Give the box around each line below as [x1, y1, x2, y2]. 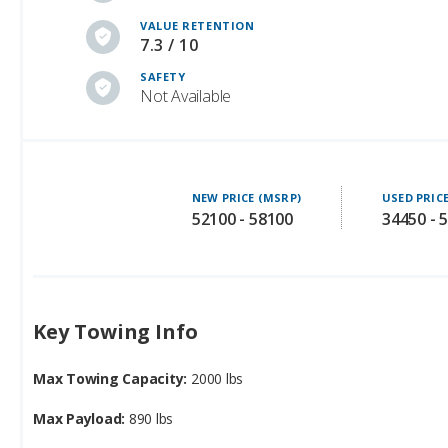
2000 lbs [191, 369, 244, 388]
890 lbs [128, 409, 174, 428]
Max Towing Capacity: [33, 369, 192, 388]
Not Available [140, 85, 232, 107]
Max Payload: [33, 409, 129, 428]
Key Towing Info [33, 318, 199, 345]
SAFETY [140, 69, 186, 84]
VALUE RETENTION [140, 18, 255, 33]
